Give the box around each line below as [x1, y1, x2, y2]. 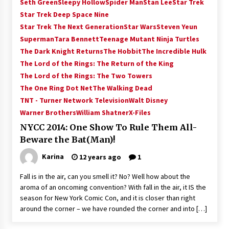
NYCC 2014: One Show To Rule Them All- [19, 122, 197, 132]
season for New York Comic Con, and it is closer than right [19, 193, 195, 202]
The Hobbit [103, 47, 142, 56]
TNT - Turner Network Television [19, 96, 129, 105]
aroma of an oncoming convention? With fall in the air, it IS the [19, 182, 206, 192]
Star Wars [123, 22, 156, 31]
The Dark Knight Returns [19, 47, 103, 56]
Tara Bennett [54, 34, 99, 43]
